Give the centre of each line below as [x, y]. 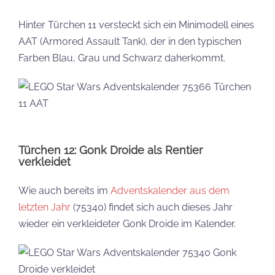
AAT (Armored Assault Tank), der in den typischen [130, 41]
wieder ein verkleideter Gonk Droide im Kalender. [127, 224]
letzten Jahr [45, 207]
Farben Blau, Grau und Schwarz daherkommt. [122, 58]
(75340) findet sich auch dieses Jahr [152, 207]
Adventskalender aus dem [170, 191]
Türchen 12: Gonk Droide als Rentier [110, 150]
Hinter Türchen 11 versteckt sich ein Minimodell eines [136, 25]
